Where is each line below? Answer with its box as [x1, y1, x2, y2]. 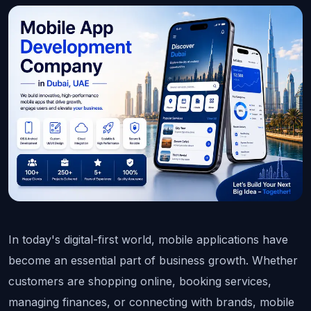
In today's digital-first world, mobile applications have [8, 233, 288, 247]
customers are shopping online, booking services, [8, 274, 271, 289]
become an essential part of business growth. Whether [8, 253, 298, 268]
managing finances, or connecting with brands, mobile [8, 295, 294, 310]
